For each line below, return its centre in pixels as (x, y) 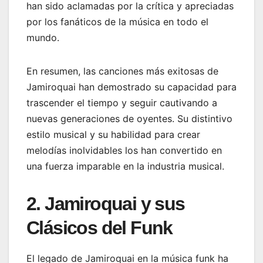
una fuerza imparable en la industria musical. (125, 166)
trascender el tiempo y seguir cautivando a (122, 103)
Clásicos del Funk (100, 228)
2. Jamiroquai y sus (106, 204)
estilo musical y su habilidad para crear (113, 135)
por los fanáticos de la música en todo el (117, 22)
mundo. (43, 38)
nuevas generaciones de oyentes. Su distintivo (129, 119)
